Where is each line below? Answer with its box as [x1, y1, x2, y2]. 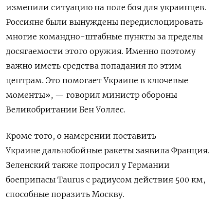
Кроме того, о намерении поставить [6, 131, 156, 141]
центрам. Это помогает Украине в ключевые [6, 75, 188, 86]
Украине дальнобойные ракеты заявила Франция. [6, 145, 210, 156]
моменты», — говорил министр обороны [6, 90, 177, 100]
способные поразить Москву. [6, 189, 125, 200]
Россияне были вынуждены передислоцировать [6, 17, 203, 27]
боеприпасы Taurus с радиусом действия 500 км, [6, 175, 205, 185]
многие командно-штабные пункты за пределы [6, 32, 203, 42]
